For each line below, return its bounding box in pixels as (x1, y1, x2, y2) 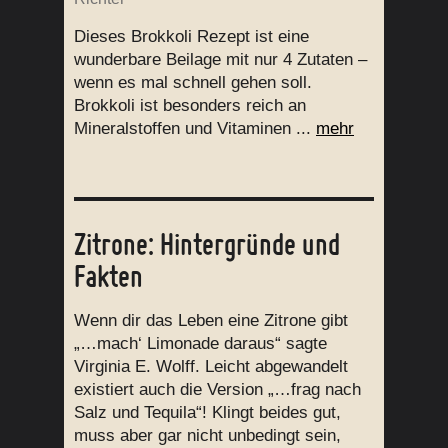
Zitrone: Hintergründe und (74, 225, 340, 262)
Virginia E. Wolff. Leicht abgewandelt (74, 356, 348, 376)
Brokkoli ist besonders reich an (74, 96, 306, 116)
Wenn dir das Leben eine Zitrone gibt (74, 310, 348, 330)
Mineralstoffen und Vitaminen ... (74, 119, 316, 139)
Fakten (74, 257, 143, 294)
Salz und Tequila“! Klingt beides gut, (74, 402, 341, 422)
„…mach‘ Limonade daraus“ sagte (74, 333, 327, 353)
